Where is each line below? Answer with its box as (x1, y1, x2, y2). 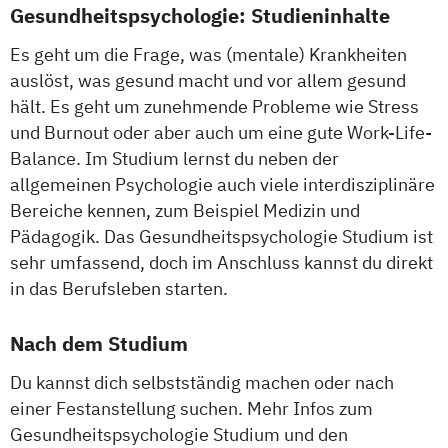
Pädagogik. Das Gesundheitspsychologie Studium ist (10, 225, 433, 249)
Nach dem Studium (10, 330, 188, 358)
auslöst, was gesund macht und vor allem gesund (10, 69, 406, 93)
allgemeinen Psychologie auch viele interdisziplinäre (10, 173, 435, 197)
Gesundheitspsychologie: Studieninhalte (10, 2, 390, 30)
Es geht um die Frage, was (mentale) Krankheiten (10, 43, 407, 67)
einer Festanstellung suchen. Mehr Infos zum (10, 397, 373, 421)
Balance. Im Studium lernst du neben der (10, 147, 339, 171)
